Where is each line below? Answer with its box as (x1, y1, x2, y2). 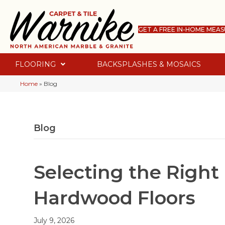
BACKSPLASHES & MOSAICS (96, 60, 201, 69)
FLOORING (15, 60, 56, 69)
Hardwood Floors (34, 186, 196, 209)
